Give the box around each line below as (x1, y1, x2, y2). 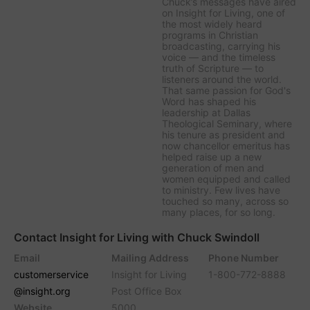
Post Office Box (111, 285, 182, 298)
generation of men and (162, 162, 264, 174)
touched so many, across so (162, 195, 289, 208)
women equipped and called (162, 173, 291, 185)
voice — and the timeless (162, 51, 275, 64)
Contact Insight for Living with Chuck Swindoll (14, 230, 259, 245)
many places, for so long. (162, 206, 275, 219)
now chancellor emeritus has (162, 140, 290, 152)
